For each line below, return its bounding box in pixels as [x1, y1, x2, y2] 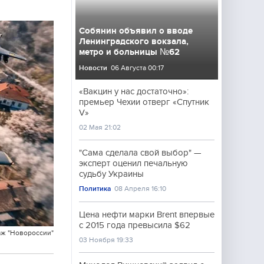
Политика [79, 184, 111, 193]
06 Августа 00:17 [111, 64, 164, 72]
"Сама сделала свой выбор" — [79, 148, 201, 157]
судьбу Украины [79, 169, 144, 179]
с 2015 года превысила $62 [79, 220, 190, 230]
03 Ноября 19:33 [79, 236, 133, 244]
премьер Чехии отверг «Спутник [79, 97, 209, 107]
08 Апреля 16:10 [114, 184, 167, 193]
